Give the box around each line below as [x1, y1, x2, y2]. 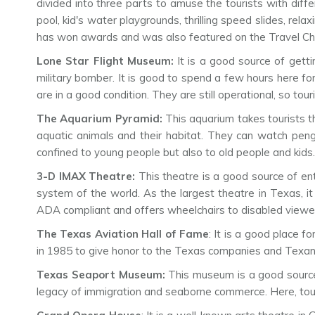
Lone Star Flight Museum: [37, 54, 178, 68]
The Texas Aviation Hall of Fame [37, 227, 210, 241]
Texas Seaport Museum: [37, 268, 169, 282]
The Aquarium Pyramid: [37, 112, 165, 126]
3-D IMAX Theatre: [37, 169, 139, 184]
